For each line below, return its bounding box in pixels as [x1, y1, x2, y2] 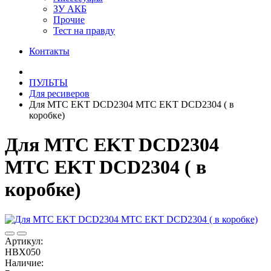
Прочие [53, 15, 85, 25]
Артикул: [5, 235, 43, 246]
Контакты [29, 46, 70, 56]
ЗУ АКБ [53, 4, 87, 14]
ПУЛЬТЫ [29, 77, 68, 88]
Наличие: [5, 257, 44, 268]
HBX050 [5, 246, 41, 257]
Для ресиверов [29, 88, 90, 99]
